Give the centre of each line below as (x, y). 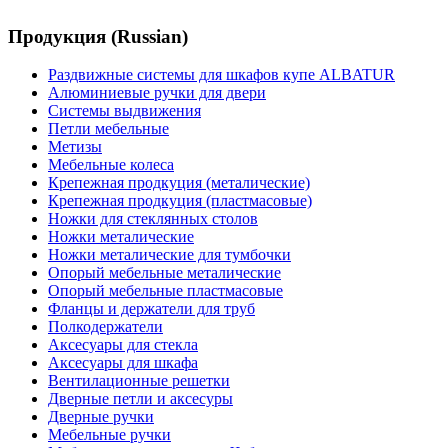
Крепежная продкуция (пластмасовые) (180, 201)
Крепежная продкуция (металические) (179, 183)
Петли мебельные (108, 129)
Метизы (75, 147)
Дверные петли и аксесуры (140, 399)
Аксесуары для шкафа (123, 363)
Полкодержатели (105, 327)
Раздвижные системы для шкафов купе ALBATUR (221, 75)
